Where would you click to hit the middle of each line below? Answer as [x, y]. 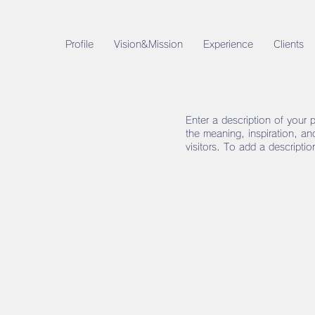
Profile [79, 44]
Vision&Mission [148, 44]
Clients [288, 44]
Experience [228, 44]
